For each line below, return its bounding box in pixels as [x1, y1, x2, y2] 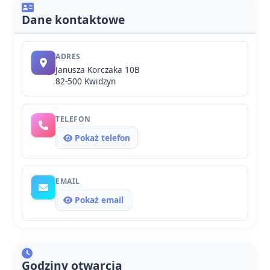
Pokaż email [72, 194, 124, 206]
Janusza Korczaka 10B [55, 64, 140, 75]
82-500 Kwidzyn [55, 75, 116, 87]
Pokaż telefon [72, 132, 130, 143]
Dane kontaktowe [22, 11, 125, 28]
